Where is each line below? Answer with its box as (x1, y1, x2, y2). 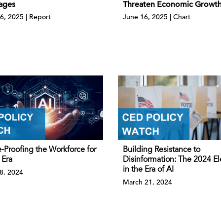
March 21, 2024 (123, 178, 172, 187)
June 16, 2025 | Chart (123, 12, 190, 21)
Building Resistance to (123, 146, 200, 154)
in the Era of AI (123, 166, 174, 174)
